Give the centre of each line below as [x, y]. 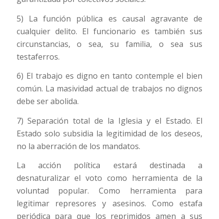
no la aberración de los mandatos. [78, 146]
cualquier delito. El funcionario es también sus [109, 31]
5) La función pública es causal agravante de [109, 18]
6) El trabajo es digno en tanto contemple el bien [109, 76]
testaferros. [38, 56]
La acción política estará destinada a [109, 165]
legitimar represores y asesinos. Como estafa [109, 204]
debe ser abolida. [47, 101]
